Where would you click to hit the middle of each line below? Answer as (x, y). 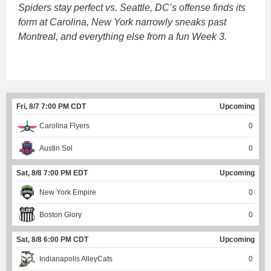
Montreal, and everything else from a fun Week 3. (122, 36)
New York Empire (68, 192)
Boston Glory (60, 214)
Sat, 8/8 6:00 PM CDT (52, 239)
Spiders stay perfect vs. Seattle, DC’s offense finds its (132, 7)
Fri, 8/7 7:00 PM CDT (51, 106)
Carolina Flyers (64, 126)
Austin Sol (56, 148)
